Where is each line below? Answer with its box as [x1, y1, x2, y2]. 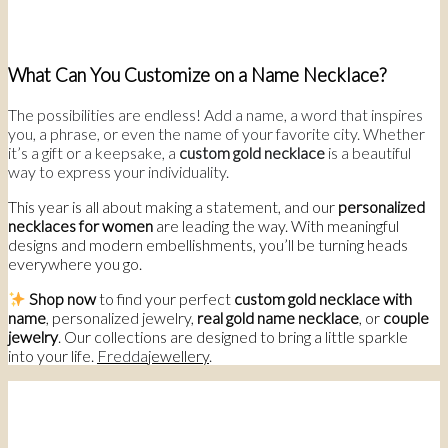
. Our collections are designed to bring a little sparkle [58, 327, 408, 347]
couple [383, 308, 429, 328]
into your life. [8, 346, 94, 366]
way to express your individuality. [8, 162, 229, 182]
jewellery [148, 346, 209, 366]
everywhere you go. [8, 254, 142, 274]
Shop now [29, 289, 97, 309]
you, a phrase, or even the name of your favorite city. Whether [8, 124, 425, 144]
